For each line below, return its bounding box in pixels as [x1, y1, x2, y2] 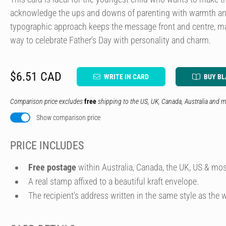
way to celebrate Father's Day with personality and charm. [10, 35, 211, 45]
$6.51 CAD [10, 70, 62, 84]
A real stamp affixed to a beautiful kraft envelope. [28, 176, 199, 187]
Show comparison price [36, 114, 100, 122]
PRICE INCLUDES [10, 139, 84, 152]
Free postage [28, 161, 76, 173]
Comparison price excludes [10, 97, 84, 105]
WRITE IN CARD [104, 73, 149, 81]
